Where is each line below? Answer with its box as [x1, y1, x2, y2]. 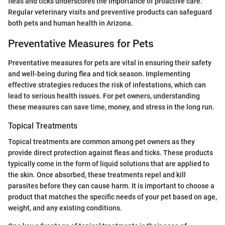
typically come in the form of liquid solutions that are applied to [8, 160, 209, 168]
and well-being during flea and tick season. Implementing [8, 70, 190, 78]
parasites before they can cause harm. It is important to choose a [8, 182, 214, 190]
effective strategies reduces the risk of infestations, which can [8, 81, 206, 89]
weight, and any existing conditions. [8, 204, 122, 212]
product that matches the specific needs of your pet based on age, [8, 193, 217, 201]
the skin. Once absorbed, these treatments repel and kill [8, 171, 186, 179]
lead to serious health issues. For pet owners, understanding [8, 92, 200, 100]
